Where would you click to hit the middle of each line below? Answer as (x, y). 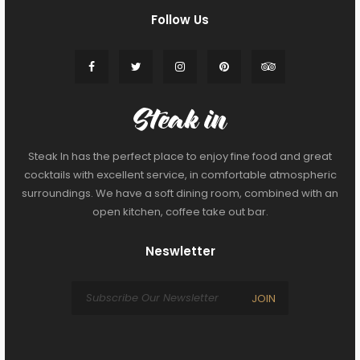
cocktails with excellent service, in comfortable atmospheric (180, 175)
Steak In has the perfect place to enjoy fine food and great (180, 156)
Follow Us (180, 20)
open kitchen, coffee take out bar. (180, 212)
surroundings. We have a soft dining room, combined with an (180, 193)
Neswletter (180, 251)
